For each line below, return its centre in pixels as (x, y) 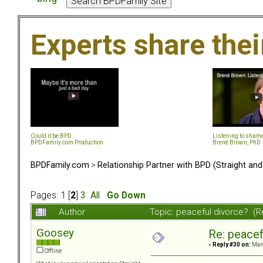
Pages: (45, 196)
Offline (53, 251)
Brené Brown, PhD (237, 142)
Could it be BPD (51, 136)
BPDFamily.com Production (67, 142)
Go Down (126, 196)
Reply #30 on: (232, 245)
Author (72, 212)
